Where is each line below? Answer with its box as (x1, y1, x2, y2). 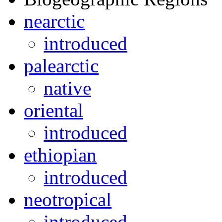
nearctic (24, 10, 85, 32)
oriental (24, 99, 83, 121)
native (44, 77, 91, 99)
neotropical (24, 188, 111, 210)
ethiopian (24, 144, 97, 166)
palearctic (24, 55, 99, 76)
